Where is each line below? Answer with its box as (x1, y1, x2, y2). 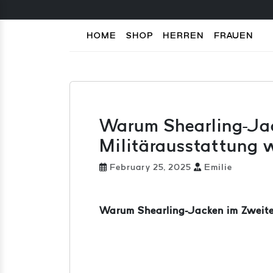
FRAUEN (214, 30, 253, 40)
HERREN (163, 30, 204, 40)
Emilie (202, 162, 232, 172)
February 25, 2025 (107, 162, 194, 172)
